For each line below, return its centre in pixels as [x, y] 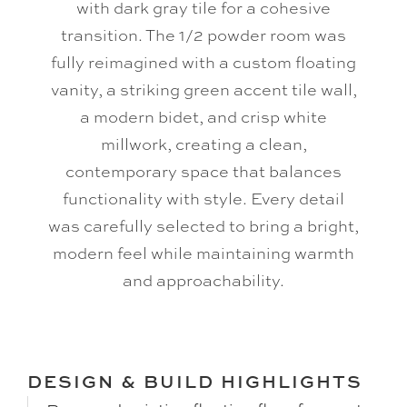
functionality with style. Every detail [203, 198]
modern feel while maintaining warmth [203, 253]
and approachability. [203, 280]
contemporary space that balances [203, 171]
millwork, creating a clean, [203, 144]
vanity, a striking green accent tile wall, [203, 89]
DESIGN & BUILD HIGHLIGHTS [195, 381]
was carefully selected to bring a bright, [203, 225]
